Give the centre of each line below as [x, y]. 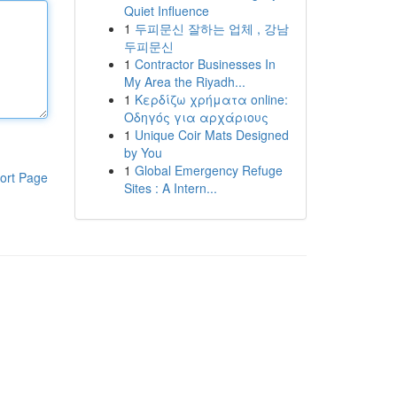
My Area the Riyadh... [184, 82]
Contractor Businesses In [205, 64]
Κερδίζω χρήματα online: [211, 99]
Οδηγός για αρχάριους [196, 117]
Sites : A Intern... [170, 188]
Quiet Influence [166, 11]
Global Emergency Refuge [208, 170]
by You [143, 152]
